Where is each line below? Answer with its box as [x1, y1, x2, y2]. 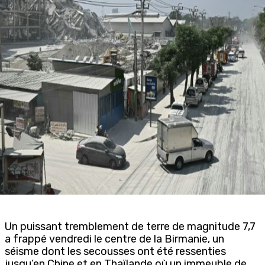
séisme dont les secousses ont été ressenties [5, 244, 226, 258]
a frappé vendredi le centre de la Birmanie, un [5, 232, 224, 245]
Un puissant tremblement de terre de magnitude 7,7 [5, 219, 256, 233]
